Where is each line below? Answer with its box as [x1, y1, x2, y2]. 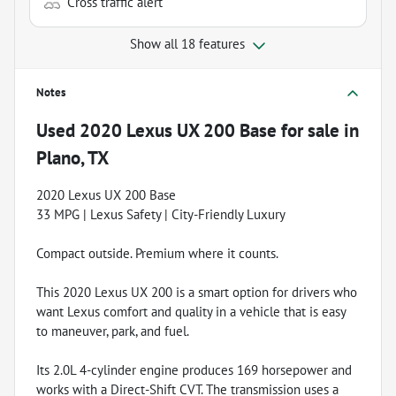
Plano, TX [36, 145, 109, 170]
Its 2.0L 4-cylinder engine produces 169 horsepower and [36, 361, 352, 378]
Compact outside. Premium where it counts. [36, 244, 278, 262]
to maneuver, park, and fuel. [36, 322, 189, 339]
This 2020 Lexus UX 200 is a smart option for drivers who [36, 283, 357, 301]
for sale [277, 118, 339, 142]
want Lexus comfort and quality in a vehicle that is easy [36, 302, 346, 320]
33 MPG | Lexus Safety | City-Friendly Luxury [36, 205, 286, 223]
